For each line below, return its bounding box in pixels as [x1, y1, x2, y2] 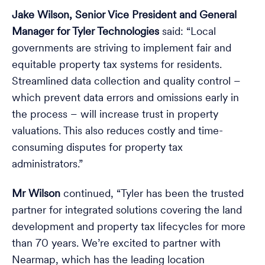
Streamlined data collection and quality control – [12, 76, 241, 88]
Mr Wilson [12, 189, 60, 200]
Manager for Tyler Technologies [12, 27, 159, 38]
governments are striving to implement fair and [12, 43, 231, 54]
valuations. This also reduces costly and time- [12, 126, 223, 137]
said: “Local [159, 27, 216, 38]
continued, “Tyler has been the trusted [60, 189, 244, 200]
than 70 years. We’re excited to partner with [12, 238, 221, 250]
